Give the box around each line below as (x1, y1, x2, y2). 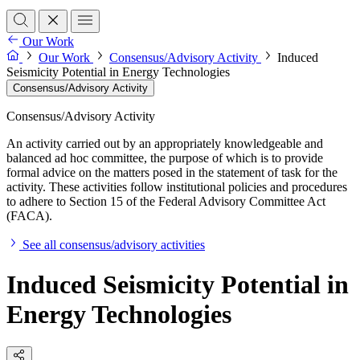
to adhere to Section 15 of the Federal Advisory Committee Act (6, 194, 325, 209)
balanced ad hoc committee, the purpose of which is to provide (6, 151, 323, 166)
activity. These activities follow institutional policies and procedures (6, 180, 347, 194)
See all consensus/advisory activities (22, 238, 205, 252)
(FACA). (6, 209, 52, 223)
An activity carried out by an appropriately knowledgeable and (6, 137, 323, 151)
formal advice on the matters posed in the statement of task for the (6, 166, 337, 180)
